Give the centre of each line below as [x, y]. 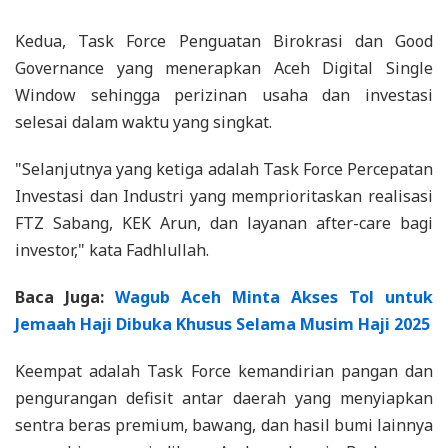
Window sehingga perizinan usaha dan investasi [224, 94]
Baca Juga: [65, 296]
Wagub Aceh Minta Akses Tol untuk [274, 296]
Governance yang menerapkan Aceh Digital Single [224, 67]
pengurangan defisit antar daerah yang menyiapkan [224, 397]
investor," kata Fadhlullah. [112, 249]
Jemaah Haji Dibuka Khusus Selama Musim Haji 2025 [222, 323]
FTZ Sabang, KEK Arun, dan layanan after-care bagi [224, 222]
